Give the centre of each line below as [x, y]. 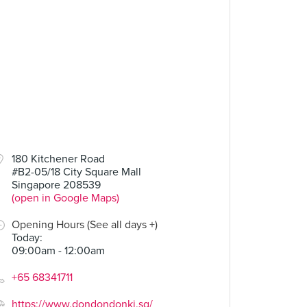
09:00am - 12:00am [58, 251]
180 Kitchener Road [58, 159]
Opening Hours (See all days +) [85, 225]
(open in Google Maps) [65, 198]
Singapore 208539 [56, 185]
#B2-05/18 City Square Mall [76, 172]
